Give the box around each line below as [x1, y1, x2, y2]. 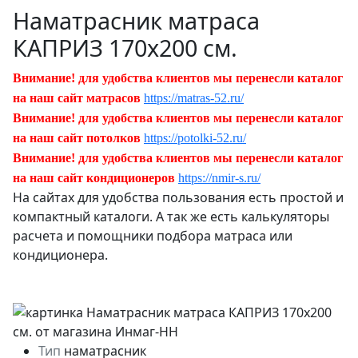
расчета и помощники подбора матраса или [13, 226, 292, 245]
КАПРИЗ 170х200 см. [13, 31, 237, 63]
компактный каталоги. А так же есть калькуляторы [13, 207, 329, 225]
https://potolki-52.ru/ [144, 130, 246, 145]
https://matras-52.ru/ [144, 90, 244, 105]
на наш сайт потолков [13, 130, 141, 145]
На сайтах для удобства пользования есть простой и [13, 188, 344, 206]
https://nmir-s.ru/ [178, 170, 261, 185]
